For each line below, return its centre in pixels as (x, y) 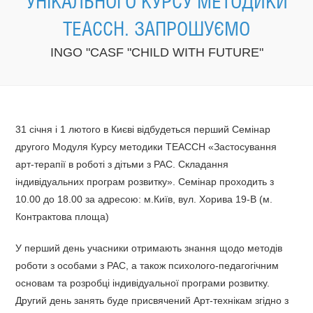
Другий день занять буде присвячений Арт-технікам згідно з (152, 300)
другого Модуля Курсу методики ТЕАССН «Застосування (146, 147)
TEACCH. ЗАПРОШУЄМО (156, 30)
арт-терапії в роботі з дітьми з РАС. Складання (122, 164)
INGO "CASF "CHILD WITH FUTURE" (156, 52)
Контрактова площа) (63, 217)
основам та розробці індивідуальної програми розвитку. (143, 283)
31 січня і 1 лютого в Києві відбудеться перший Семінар (143, 129)
